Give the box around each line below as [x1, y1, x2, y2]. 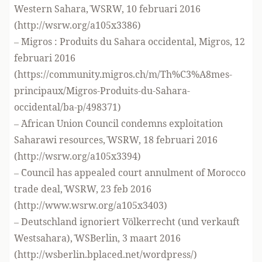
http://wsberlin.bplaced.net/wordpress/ [18, 248, 194, 261]
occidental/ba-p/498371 [14, 101, 118, 113]
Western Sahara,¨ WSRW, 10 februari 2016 [14, 2, 201, 15]
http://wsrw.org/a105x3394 [18, 150, 137, 163]
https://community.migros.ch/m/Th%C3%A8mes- [18, 68, 232, 81]
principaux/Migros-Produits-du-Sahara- [14, 84, 190, 97]
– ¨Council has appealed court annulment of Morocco [14, 166, 246, 179]
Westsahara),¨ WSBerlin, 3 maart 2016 [14, 232, 181, 244]
